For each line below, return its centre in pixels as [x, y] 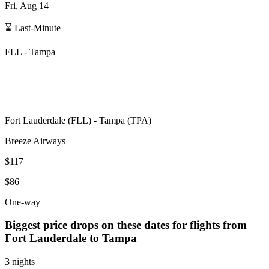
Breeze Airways [35, 141]
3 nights [20, 262]
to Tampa [113, 238]
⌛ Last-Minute [33, 28]
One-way [23, 202]
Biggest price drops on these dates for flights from [126, 225]
